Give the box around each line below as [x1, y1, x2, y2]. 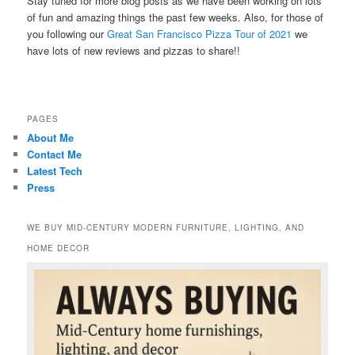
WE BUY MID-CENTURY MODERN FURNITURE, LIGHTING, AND [27, 221, 305, 233]
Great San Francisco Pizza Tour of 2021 [107, 26, 292, 42]
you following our [27, 26, 108, 42]
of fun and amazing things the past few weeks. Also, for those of [27, 10, 324, 25]
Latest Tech [27, 163, 83, 179]
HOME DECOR [27, 242, 90, 254]
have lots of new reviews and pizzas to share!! [27, 43, 241, 59]
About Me [27, 130, 74, 146]
